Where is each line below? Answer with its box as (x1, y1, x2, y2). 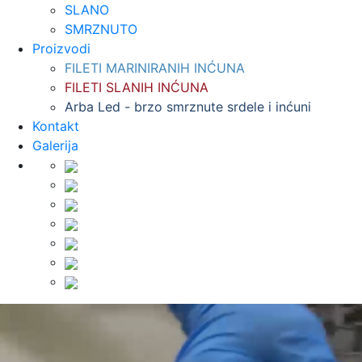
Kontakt (32, 118, 79, 134)
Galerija (32, 137, 78, 154)
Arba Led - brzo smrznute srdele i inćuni (65, 99, 311, 115)
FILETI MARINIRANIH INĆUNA (65, 60, 245, 76)
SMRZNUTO (65, 21, 137, 37)
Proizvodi (32, 40, 90, 57)
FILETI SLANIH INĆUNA (65, 79, 208, 95)
